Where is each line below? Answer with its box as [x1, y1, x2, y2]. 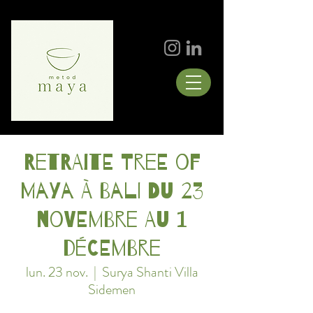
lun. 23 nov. [25, 262, 88, 282]
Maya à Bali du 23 [20, 179, 203, 204]
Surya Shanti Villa [101, 262, 198, 282]
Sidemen [88, 279, 136, 300]
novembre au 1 [36, 208, 188, 233]
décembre [63, 236, 161, 261]
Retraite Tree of [23, 150, 201, 175]
